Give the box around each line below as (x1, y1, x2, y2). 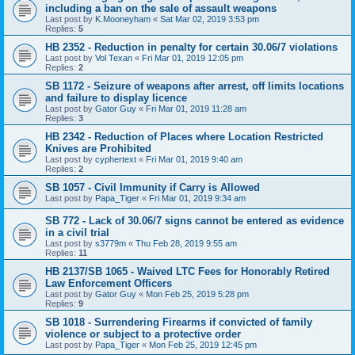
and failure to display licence (45, 91, 187, 104)
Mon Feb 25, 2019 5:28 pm (146, 288, 249, 299)
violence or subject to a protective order (45, 327, 241, 340)
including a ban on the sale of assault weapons (45, 2, 277, 14)
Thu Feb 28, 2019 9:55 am (136, 238, 237, 248)
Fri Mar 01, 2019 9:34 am (149, 193, 246, 203)
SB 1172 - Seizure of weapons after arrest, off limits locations (45, 79, 344, 92)
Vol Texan (95, 52, 132, 63)
